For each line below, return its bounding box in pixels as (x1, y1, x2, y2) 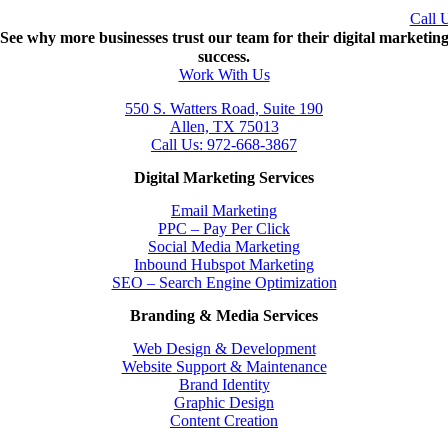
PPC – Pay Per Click (158, 220, 290, 238)
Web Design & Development (132, 340, 316, 358)
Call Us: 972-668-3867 (151, 136, 297, 154)
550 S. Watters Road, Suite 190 (125, 100, 323, 118)
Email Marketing (171, 202, 277, 220)
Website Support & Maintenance (121, 358, 327, 376)
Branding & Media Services (130, 307, 318, 325)
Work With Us (178, 66, 270, 84)
